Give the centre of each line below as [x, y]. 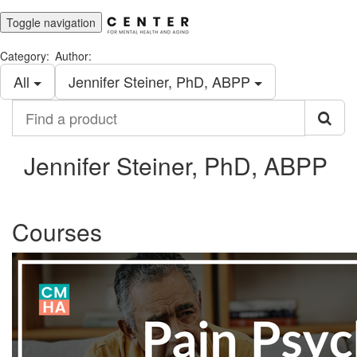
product [33, 139]
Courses [57, 231]
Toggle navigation [51, 22]
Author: [73, 56]
